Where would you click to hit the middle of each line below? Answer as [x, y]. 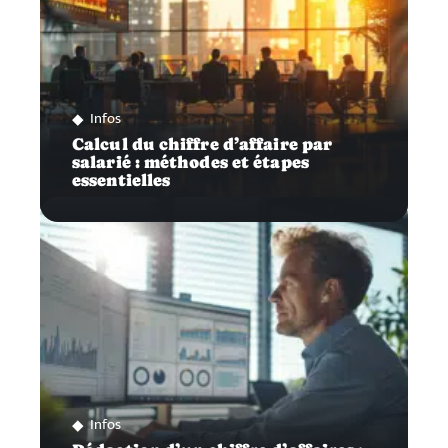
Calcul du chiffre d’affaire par [202, 145]
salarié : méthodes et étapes [190, 163]
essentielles [121, 181]
